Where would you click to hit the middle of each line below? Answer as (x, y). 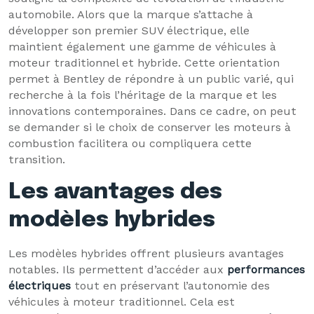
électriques (40, 286)
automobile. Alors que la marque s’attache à (131, 14)
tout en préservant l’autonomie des (170, 286)
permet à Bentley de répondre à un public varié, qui (151, 79)
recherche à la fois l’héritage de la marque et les (143, 95)
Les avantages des (115, 192)
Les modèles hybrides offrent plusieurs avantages (146, 253)
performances (266, 269)
